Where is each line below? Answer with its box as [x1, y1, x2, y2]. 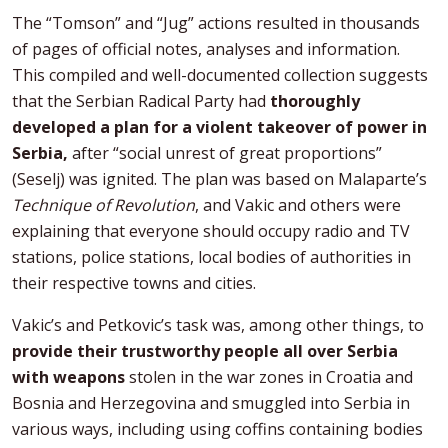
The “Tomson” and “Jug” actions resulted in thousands [12, 11, 420, 34]
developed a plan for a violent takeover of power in [12, 115, 427, 138]
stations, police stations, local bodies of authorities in [12, 245, 411, 268]
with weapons [12, 365, 129, 388]
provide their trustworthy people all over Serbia [12, 339, 398, 362]
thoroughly [270, 89, 360, 112]
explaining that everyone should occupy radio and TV [12, 219, 410, 242]
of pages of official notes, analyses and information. [12, 37, 400, 60]
